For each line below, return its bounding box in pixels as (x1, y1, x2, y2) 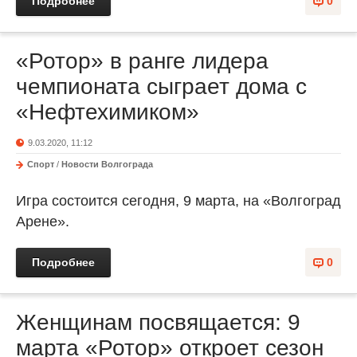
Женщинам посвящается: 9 (16, 310, 300, 335)
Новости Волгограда (61, 159, 153, 169)
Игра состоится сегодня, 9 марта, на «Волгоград (16, 193, 341, 209)
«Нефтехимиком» (16, 100, 199, 124)
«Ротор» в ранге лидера (16, 49, 269, 73)
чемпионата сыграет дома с (16, 74, 307, 99)
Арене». (16, 214, 69, 229)
